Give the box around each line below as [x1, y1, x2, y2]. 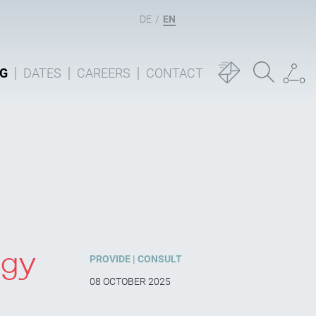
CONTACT [146, 66, 203, 80]
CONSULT [138, 253, 182, 265]
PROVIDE [90, 253, 130, 265]
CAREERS [77, 66, 130, 80]
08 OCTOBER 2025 [90, 276, 171, 288]
